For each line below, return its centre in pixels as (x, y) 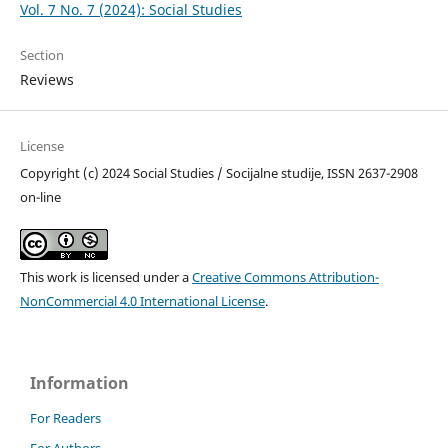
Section (41, 54)
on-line (40, 196)
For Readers (65, 417)
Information (79, 382)
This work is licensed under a (105, 276)
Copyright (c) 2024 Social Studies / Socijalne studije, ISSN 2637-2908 (218, 172)
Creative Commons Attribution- (285, 276)
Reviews (46, 79)
